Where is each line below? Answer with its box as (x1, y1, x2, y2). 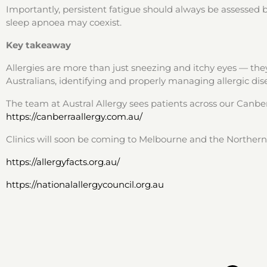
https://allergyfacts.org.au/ (6, 156, 120, 167)
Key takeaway (6, 39, 71, 51)
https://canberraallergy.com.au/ (6, 111, 142, 122)
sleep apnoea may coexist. (6, 17, 122, 28)
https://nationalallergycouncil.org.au (6, 179, 164, 190)
